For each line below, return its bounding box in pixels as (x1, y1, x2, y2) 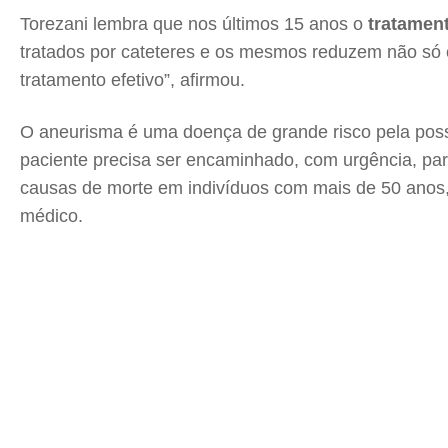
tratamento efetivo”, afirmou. (20, 70, 245, 90)
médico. (20, 206, 83, 226)
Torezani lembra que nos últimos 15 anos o (20, 14, 363, 34)
